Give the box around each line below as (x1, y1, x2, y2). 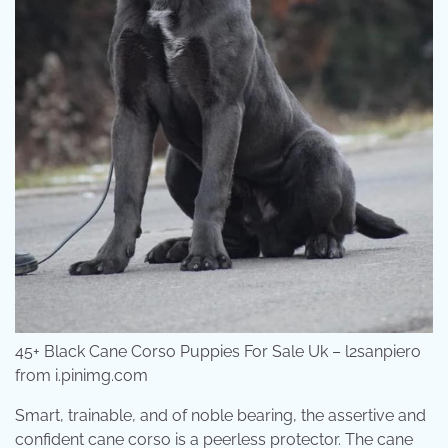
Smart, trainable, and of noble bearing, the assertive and (15, 405, 426, 425)
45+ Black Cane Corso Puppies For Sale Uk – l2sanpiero (15, 341, 421, 361)
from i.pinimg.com (15, 365, 148, 385)
